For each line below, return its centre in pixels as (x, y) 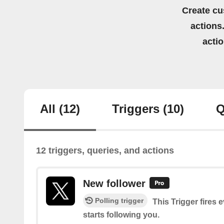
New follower (114, 184)
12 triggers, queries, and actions (105, 151)
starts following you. (121, 214)
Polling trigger (119, 200)
